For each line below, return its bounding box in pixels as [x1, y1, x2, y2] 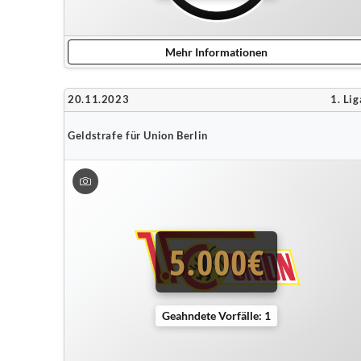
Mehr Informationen [165, 45, 268, 59]
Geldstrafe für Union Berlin [68, 129, 209, 142]
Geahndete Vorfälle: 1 [162, 308, 272, 322]
